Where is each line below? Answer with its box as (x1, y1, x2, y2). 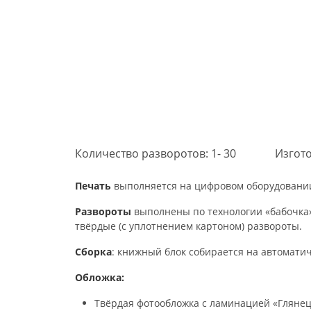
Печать (75, 178, 111, 192)
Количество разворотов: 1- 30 (75, 145, 236, 161)
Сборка (75, 244, 112, 258)
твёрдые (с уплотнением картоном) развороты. (75, 219, 302, 233)
